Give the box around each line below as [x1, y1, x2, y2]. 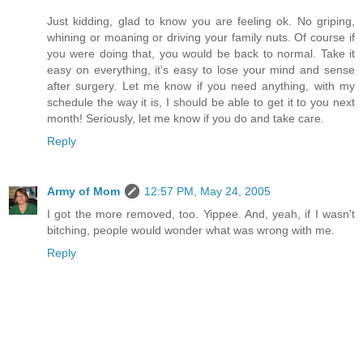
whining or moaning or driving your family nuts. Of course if [47, 31, 355, 45]
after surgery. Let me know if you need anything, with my [47, 79, 355, 93]
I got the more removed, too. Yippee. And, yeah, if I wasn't [47, 207, 355, 221]
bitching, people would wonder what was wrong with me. [47, 224, 335, 237]
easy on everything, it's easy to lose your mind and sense [47, 63, 355, 77]
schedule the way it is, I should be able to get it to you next [47, 96, 355, 109]
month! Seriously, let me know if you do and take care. [47, 112, 324, 126]
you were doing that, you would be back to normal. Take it [47, 47, 355, 61]
